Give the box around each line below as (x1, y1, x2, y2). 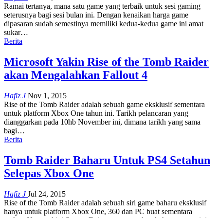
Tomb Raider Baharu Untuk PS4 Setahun (4, 153, 210, 166)
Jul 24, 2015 (28, 189, 66, 198)
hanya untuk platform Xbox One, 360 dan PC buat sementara (4, 207, 192, 216)
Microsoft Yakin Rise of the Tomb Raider (4, 55, 209, 68)
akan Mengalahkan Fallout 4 (4, 68, 147, 81)
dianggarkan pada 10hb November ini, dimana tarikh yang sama (4, 117, 200, 126)
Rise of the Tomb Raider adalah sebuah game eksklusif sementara (4, 100, 205, 109)
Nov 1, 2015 (28, 91, 67, 100)
